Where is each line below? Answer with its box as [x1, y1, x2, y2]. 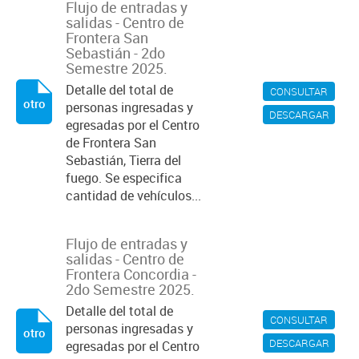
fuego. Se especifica [66, 169, 182, 187]
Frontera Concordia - [66, 264, 196, 284]
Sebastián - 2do [66, 43, 165, 63]
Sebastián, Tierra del [66, 151, 181, 169]
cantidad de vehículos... [66, 187, 201, 204]
